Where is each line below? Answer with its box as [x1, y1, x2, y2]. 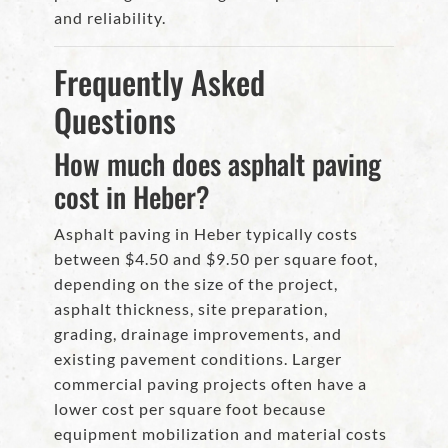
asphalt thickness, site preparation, [54, 299, 328, 319]
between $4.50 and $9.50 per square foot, [54, 249, 378, 269]
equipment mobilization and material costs [54, 424, 387, 444]
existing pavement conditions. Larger [54, 349, 342, 369]
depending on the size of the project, [54, 274, 338, 294]
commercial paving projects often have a [54, 374, 367, 394]
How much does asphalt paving [54, 143, 381, 185]
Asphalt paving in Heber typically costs [54, 224, 358, 244]
